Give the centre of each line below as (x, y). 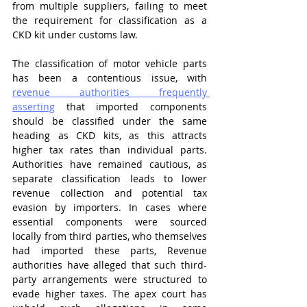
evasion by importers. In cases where (110, 207)
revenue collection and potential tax (110, 193)
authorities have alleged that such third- (110, 265)
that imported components (131, 107)
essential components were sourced (110, 222)
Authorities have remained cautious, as (110, 164)
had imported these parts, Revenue (110, 250)
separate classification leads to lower (110, 179)
